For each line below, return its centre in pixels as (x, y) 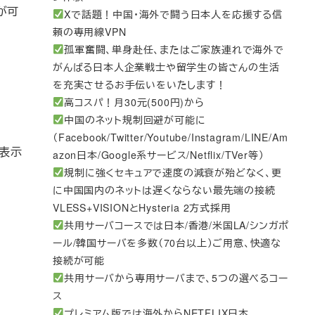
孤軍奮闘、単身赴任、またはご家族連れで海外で (174, 49)
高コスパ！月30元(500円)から (134, 102)
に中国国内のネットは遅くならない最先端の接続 (164, 189)
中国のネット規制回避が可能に (135, 119)
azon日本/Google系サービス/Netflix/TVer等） (159, 154)
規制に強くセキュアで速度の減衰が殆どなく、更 (173, 172)
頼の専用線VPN (90, 31)
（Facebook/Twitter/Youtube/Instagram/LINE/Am (171, 137)
